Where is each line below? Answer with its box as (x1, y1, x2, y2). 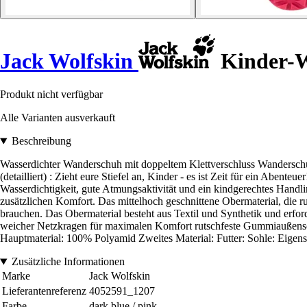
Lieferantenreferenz (2, 285, 86, 297)
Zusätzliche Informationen (11, 256, 125, 268)
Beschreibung (11, 135, 71, 147)
